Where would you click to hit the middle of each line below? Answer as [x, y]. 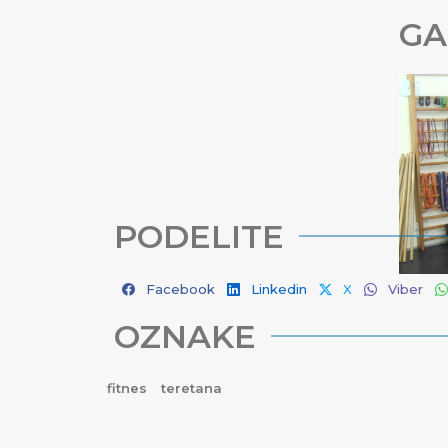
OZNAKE [185, 336]
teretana [191, 388]
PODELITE [199, 236]
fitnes [129, 388]
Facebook [180, 289]
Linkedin [279, 289]
